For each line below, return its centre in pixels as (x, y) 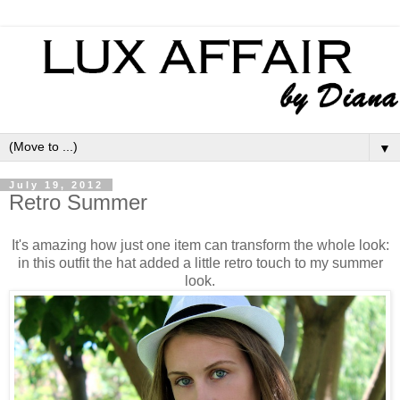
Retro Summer (78, 202)
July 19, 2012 (56, 184)
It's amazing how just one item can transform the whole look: (200, 245)
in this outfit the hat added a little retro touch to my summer (200, 262)
